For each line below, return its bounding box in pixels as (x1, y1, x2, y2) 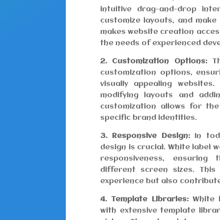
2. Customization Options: (100, 57, 207, 66)
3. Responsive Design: (100, 132, 190, 140)
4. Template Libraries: (100, 195, 189, 204)
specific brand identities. (100, 114, 197, 122)
